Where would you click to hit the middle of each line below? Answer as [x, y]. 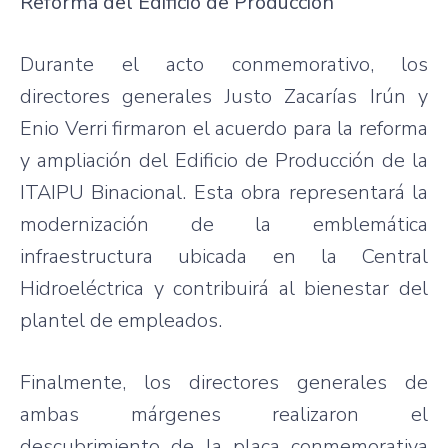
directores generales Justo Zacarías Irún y [224, 96]
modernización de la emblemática [224, 224]
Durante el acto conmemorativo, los [224, 64]
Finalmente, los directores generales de [224, 382]
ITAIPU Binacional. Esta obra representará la [224, 192]
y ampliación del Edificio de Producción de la [224, 160]
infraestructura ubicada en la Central [224, 256]
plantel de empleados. [121, 320]
